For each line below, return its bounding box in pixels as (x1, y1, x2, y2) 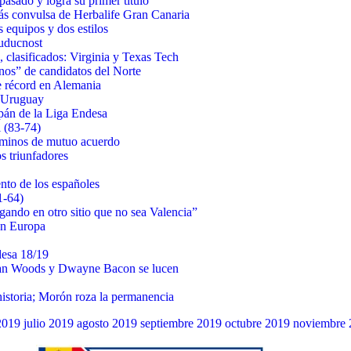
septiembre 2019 (140, 317, 222, 330)
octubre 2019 (225, 317, 290, 330)
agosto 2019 (77, 317, 137, 330)
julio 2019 (24, 317, 74, 330)
